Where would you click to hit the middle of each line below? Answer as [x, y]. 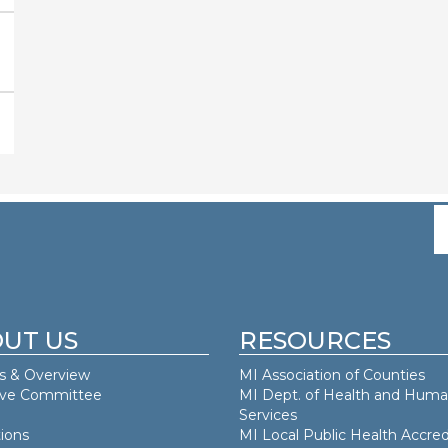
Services [268, 415]
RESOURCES [315, 341]
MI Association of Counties [332, 375]
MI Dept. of [281, 395]
